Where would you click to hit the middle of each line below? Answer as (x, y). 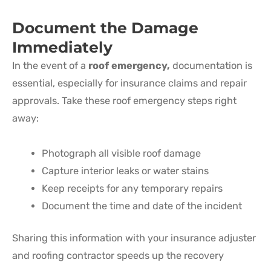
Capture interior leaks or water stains (126, 171)
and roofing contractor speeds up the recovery (118, 256)
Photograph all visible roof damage (122, 153)
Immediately (62, 47)
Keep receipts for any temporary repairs (132, 188)
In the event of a (50, 66)
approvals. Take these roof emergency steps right (124, 101)
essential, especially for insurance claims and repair (129, 83)
